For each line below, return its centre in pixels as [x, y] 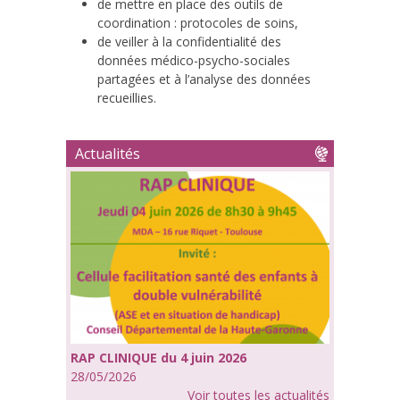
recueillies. [127, 97]
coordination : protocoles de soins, [198, 22]
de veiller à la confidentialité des [189, 41]
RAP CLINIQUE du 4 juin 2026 [158, 358]
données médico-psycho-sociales [194, 60]
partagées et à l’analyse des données [204, 79]
